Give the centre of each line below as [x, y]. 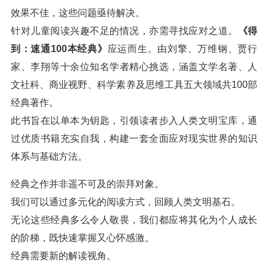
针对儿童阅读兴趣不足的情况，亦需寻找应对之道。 [124, 31]
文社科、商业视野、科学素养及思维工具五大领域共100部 [134, 85]
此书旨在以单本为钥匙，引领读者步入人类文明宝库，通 [134, 121]
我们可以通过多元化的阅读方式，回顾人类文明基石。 [126, 202]
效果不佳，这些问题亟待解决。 [78, 13]
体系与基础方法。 [49, 156]
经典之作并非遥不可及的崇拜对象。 [87, 184]
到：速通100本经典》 [59, 49]
